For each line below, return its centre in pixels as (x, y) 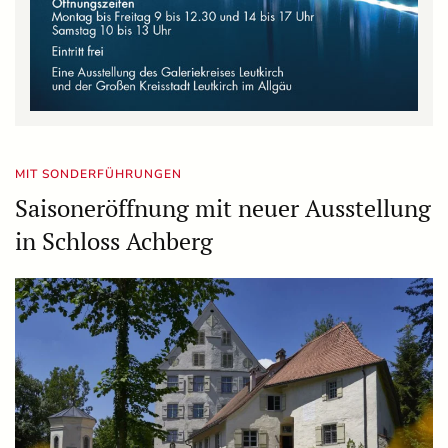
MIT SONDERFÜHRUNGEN (98, 174)
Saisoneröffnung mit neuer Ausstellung (223, 208)
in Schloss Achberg (114, 241)
